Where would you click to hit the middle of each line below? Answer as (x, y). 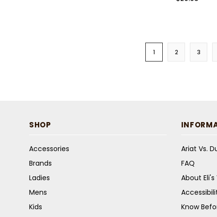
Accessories (49, 149)
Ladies (39, 178)
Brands (40, 163)
